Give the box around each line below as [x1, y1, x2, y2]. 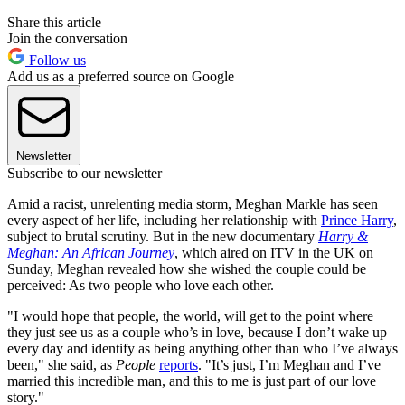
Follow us [25, 52, 86, 68]
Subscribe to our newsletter [7, 165, 162, 181]
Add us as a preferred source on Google [7, 68, 234, 84]
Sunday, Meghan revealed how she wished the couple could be [7, 260, 366, 277]
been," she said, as [7, 356, 116, 372]
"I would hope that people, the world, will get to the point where [7, 307, 373, 324]
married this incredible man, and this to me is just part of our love [7, 372, 376, 389]
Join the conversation [7, 30, 127, 46]
